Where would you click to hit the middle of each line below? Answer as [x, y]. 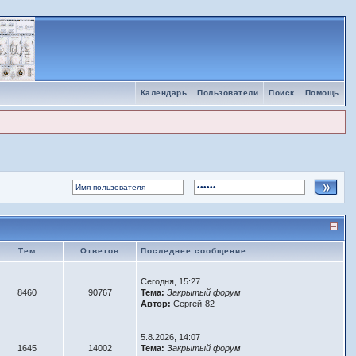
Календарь [164, 93]
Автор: [156, 304]
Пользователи [228, 93]
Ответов [100, 251]
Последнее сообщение [194, 251]
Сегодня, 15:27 [171, 281]
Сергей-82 [194, 304]
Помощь [322, 93]
